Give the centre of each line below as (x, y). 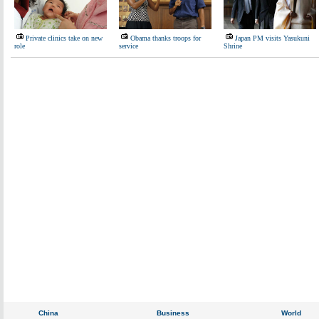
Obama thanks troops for (166, 38)
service (129, 46)
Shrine (233, 46)
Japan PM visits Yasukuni (272, 38)
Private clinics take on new (64, 38)
